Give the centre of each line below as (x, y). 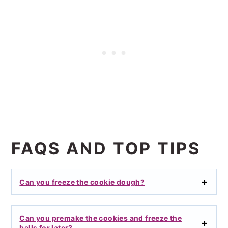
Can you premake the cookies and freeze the (101, 218)
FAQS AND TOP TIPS (106, 148)
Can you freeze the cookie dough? (82, 182)
